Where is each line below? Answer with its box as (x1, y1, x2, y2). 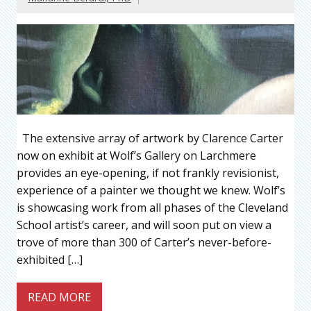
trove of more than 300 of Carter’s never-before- (17, 234, 271, 250)
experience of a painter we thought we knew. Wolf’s (17, 182, 285, 198)
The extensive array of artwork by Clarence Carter (17, 130, 283, 146)
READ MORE (28, 289, 91, 305)
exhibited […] (17, 251, 83, 267)
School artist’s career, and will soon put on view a (17, 217, 271, 233)
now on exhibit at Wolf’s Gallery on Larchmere (17, 147, 256, 163)
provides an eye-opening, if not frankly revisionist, (17, 165, 279, 180)
